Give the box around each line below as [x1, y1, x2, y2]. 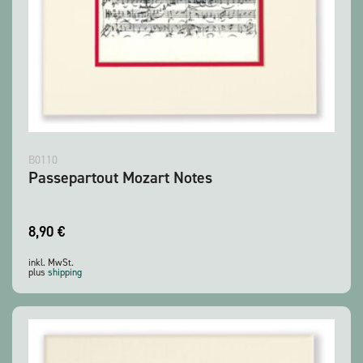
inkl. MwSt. [28, 256, 74, 270]
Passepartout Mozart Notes [28, 167, 212, 189]
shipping [48, 266, 82, 280]
